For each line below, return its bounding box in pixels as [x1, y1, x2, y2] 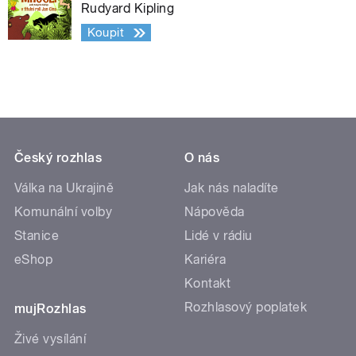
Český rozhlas [14, 150, 103, 166]
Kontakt [184, 276, 231, 292]
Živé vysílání [14, 331, 87, 347]
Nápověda [184, 204, 245, 220]
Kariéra [184, 252, 226, 268]
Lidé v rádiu [184, 228, 253, 244]
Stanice [14, 228, 60, 244]
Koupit [87, 25, 125, 41]
